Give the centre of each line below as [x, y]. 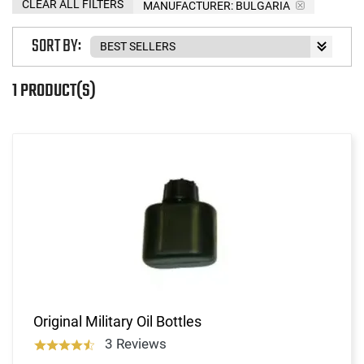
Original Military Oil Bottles [117, 321]
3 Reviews [135, 343]
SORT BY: [56, 47]
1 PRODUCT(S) [54, 91]
